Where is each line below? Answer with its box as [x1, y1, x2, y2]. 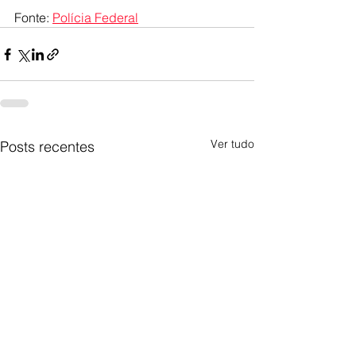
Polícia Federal [52, 10, 138, 25]
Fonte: [14, 10, 52, 25]
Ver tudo [211, 137, 254, 151]
